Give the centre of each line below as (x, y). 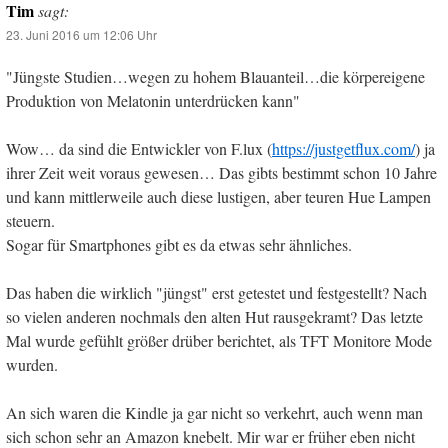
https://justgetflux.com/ (343, 149)
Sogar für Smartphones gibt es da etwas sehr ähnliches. (179, 245)
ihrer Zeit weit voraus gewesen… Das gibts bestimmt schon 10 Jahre (221, 173)
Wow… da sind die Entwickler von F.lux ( (139, 149)
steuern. (30, 221)
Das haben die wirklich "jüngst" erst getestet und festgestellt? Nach (216, 293)
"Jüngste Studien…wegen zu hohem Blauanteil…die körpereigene (215, 77)
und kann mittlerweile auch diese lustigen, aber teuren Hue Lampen (218, 197)
